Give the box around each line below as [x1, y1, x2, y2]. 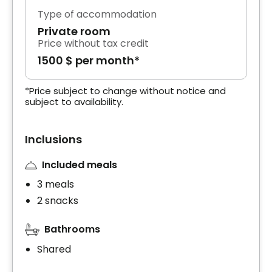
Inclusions [25, 131, 82, 147]
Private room [38, 23, 110, 39]
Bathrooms [44, 222, 100, 237]
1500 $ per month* [38, 52, 140, 68]
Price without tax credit [38, 36, 149, 50]
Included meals [42, 157, 117, 172]
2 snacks [37, 194, 78, 208]
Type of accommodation [38, 7, 157, 21]
